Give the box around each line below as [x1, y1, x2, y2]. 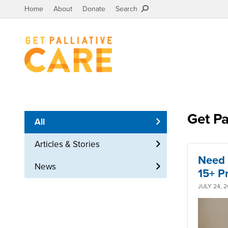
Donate [82, 5, 105, 13]
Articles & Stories [35, 139, 100, 150]
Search [116, 5, 141, 13]
